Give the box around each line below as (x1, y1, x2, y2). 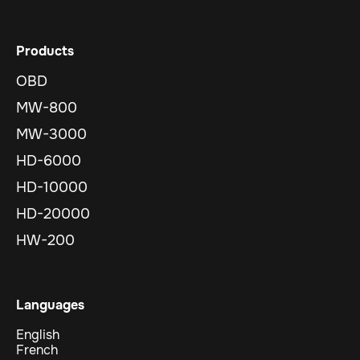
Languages (16, 297, 84, 314)
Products (16, 43, 74, 60)
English (16, 326, 59, 344)
